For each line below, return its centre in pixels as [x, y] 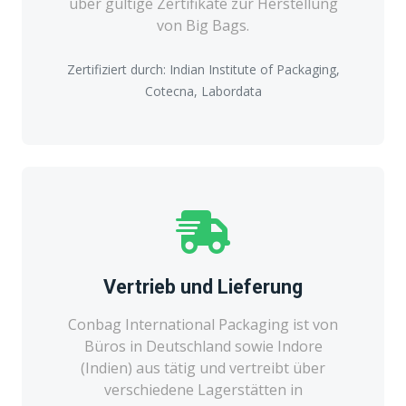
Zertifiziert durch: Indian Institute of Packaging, [203, 69]
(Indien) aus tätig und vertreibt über [203, 367]
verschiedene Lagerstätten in [203, 389]
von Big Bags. [203, 25]
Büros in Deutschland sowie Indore [203, 346]
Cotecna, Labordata [203, 91]
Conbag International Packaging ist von [203, 324]
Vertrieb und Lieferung [203, 286]
